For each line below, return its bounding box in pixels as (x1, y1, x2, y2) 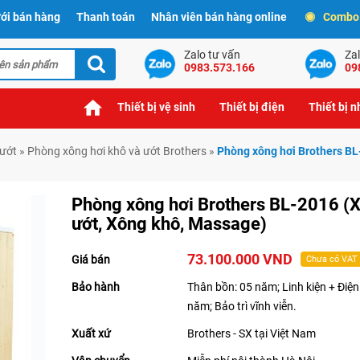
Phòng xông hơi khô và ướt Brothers (27, 145, 207, 158)
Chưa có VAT (306, 254, 358, 265)
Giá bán (72, 253, 110, 267)
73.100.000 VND (187, 251, 293, 268)
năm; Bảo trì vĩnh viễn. (187, 300, 297, 313)
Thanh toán (76, 10, 135, 23)
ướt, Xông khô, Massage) (72, 214, 267, 235)
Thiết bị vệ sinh (117, 100, 195, 114)
